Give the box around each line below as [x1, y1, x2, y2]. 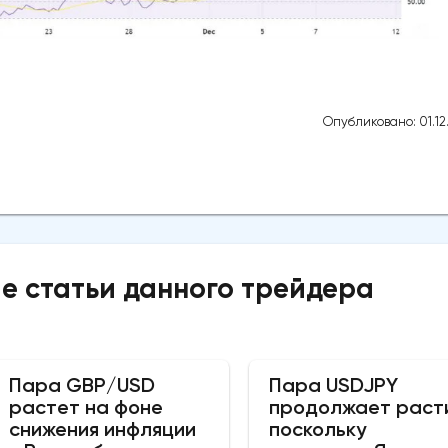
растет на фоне [8, 395, 163, 420]
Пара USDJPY [268, 373, 398, 398]
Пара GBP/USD [8, 373, 155, 398]
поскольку [268, 417, 366, 442]
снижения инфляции [8, 417, 196, 442]
